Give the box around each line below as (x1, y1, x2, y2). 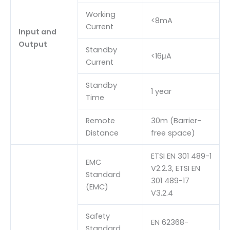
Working (85, 9, 116, 20)
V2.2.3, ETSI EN (150, 163, 200, 174)
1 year (150, 86, 171, 97)
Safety (85, 210, 110, 221)
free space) (150, 127, 195, 138)
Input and (18, 26, 56, 37)
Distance (85, 127, 119, 138)
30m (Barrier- (150, 115, 201, 126)
